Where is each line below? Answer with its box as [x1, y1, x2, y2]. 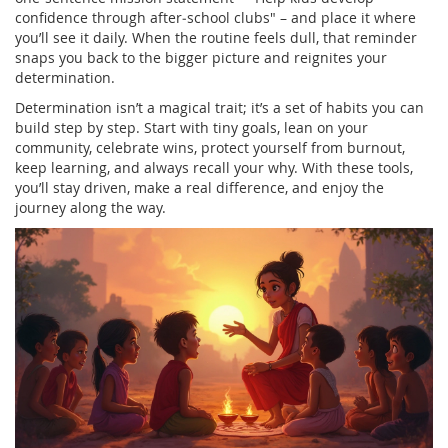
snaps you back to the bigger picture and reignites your [15, 47, 387, 67]
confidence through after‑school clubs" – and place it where [15, 7, 416, 27]
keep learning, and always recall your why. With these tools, [15, 157, 413, 177]
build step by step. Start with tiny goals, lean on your [15, 117, 368, 137]
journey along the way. [15, 197, 166, 217]
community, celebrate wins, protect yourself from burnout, [15, 137, 405, 157]
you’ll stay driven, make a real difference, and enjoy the [15, 177, 384, 197]
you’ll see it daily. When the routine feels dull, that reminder [15, 27, 417, 47]
